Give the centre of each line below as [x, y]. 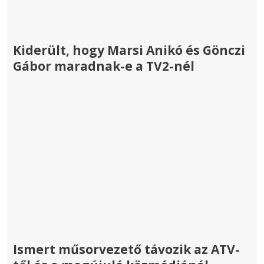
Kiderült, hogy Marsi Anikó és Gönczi [129, 50]
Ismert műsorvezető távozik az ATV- [126, 250]
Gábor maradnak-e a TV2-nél [104, 66]
